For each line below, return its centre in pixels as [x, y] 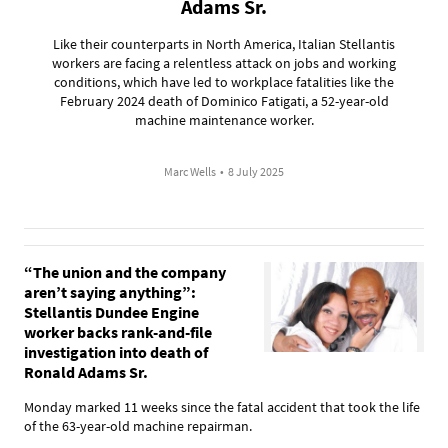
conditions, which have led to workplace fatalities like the [224, 81]
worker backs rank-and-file [118, 331]
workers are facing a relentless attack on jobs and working [224, 62]
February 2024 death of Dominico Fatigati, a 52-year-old [224, 100]
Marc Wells [190, 171]
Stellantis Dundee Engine [111, 311]
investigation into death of [116, 351]
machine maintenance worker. [224, 119]
